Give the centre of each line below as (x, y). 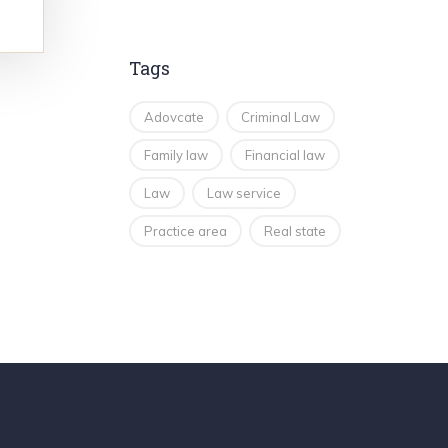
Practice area (185, 231)
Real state (294, 231)
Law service (243, 193)
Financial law (284, 155)
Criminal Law (280, 117)
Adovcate (173, 117)
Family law (175, 155)
